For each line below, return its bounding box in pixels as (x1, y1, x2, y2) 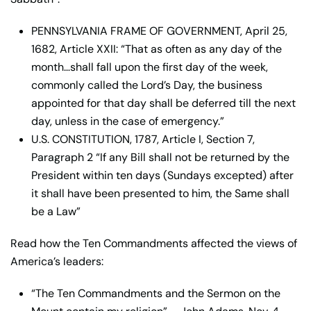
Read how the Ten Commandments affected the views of (10, 235, 297, 251)
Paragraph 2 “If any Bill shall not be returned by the (31, 149, 289, 165)
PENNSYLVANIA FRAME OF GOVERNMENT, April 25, (31, 23, 287, 38)
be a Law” (31, 203, 81, 219)
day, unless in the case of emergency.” (31, 113, 224, 128)
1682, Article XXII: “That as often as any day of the (31, 41, 282, 56)
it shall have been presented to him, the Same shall (31, 185, 289, 201)
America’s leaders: (10, 253, 103, 269)
